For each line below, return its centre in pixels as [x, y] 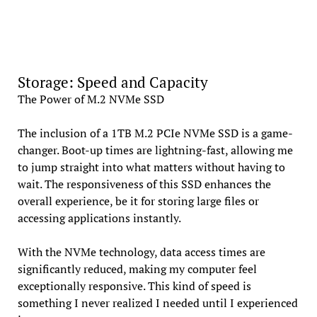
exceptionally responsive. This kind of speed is [134, 286]
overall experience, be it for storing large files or [138, 201]
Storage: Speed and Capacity [113, 82]
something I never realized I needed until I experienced [157, 302]
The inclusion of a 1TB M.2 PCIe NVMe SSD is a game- [155, 133]
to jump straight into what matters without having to [151, 167]
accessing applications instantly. [99, 218]
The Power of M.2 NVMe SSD [91, 99]
